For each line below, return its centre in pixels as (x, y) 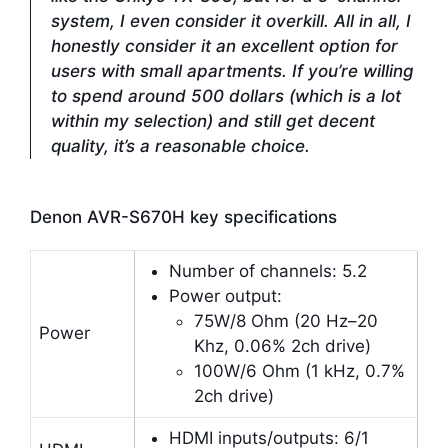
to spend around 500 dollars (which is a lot (226, 96)
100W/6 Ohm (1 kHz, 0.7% (299, 370)
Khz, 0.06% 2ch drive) (282, 345)
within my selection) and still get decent (213, 121)
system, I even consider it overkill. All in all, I (231, 21)
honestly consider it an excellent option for (224, 46)
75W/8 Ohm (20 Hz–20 (286, 320)
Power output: (225, 295)
